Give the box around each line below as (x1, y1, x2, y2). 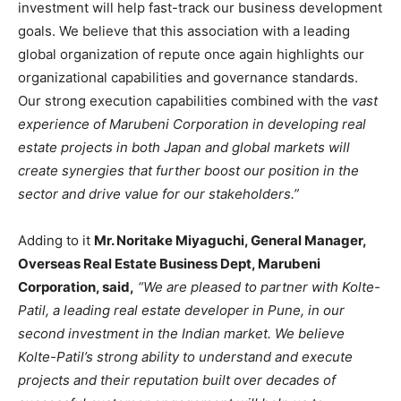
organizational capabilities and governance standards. (18, 68, 358, 86)
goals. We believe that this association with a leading (18, 21, 350, 39)
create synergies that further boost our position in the (18, 161, 359, 179)
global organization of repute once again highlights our (18, 45, 364, 63)
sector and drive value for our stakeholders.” (18, 184, 299, 202)
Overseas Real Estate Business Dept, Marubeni (18, 254, 320, 272)
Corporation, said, (18, 277, 134, 295)
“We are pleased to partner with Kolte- (138, 277, 380, 295)
